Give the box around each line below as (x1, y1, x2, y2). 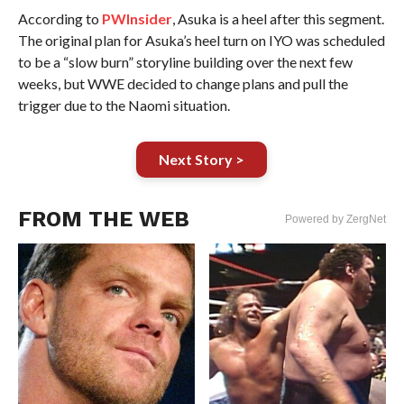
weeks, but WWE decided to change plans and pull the (17, 74, 348, 92)
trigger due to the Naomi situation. (17, 96, 230, 114)
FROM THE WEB (17, 206, 189, 232)
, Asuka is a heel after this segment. (171, 9, 384, 27)
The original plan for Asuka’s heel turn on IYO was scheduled (17, 31, 385, 49)
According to (17, 9, 102, 27)
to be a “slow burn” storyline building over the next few (17, 52, 353, 70)
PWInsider (101, 9, 172, 27)
